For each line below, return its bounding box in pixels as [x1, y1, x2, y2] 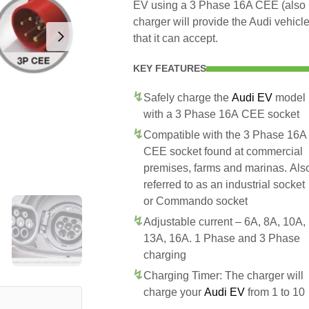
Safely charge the [143, 92, 232, 103]
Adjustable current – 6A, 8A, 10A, [143, 216, 306, 228]
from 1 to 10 [245, 286, 305, 298]
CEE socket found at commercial [143, 146, 303, 157]
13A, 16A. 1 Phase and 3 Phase [143, 232, 300, 244]
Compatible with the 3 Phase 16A [143, 129, 307, 141]
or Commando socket [143, 195, 248, 207]
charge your [143, 286, 204, 298]
